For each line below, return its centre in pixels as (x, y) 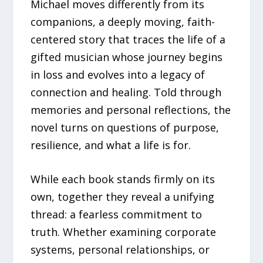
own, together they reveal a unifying (123, 197)
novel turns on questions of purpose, (125, 127)
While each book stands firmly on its (123, 179)
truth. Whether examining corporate (124, 232)
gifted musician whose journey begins (127, 57)
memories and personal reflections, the (131, 109)
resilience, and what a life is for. (111, 145)
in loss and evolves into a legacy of (118, 74)
